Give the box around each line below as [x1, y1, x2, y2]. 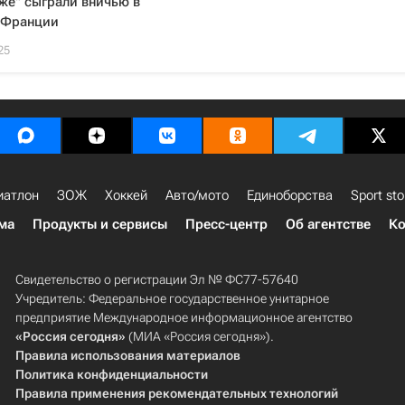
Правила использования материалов [14, 348, 240, 363]
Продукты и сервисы [33, 216, 167, 232]
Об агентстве [286, 216, 371, 232]
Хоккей [105, 187, 147, 203]
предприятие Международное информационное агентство [14, 310, 353, 325]
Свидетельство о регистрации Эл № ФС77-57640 [14, 272, 298, 287]
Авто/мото [165, 187, 229, 203]
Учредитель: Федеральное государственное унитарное [14, 291, 329, 306]
